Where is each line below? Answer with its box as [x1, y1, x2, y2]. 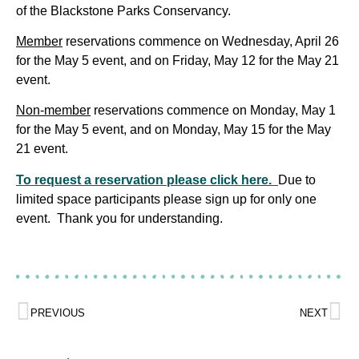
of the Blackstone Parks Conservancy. [16, 3, 231, 18]
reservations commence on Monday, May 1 [91, 103, 336, 118]
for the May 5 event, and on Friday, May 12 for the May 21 [16, 53, 339, 67]
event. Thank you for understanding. [16, 211, 223, 225]
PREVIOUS [30, 306, 85, 319]
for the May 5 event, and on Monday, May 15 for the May [16, 123, 331, 137]
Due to [278, 172, 316, 187]
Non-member [16, 103, 91, 118]
